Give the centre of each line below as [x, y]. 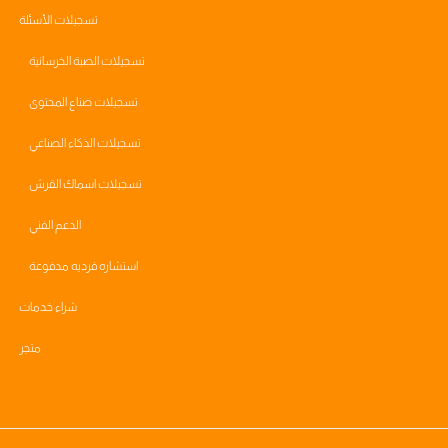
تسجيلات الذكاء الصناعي [85, 143]
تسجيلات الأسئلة [59, 20]
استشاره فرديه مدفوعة [84, 266]
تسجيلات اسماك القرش [86, 184]
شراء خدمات [48, 307]
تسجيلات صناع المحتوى [84, 102]
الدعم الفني [55, 225]
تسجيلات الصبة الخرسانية [87, 61]
